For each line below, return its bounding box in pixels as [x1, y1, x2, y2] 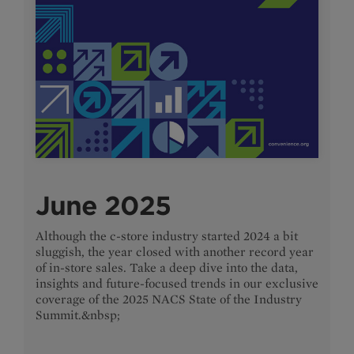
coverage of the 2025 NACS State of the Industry [36, 291, 302, 307]
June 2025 [36, 190, 171, 221]
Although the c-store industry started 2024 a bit [36, 228, 298, 243]
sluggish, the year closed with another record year [36, 243, 314, 259]
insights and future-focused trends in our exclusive [36, 275, 318, 291]
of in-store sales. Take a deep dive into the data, [36, 259, 298, 275]
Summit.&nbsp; [36, 307, 120, 322]
